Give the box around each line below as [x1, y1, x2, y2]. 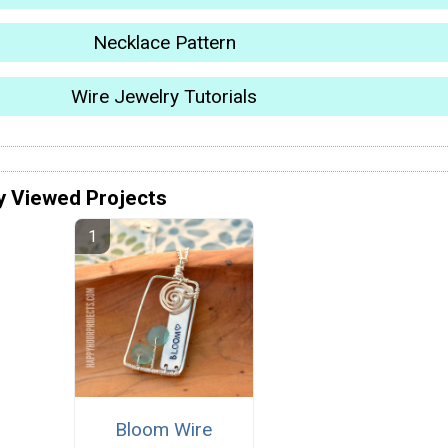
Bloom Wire [115, 418, 213, 442]
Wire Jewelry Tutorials [71, 84, 257, 108]
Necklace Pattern [92, 31, 236, 55]
